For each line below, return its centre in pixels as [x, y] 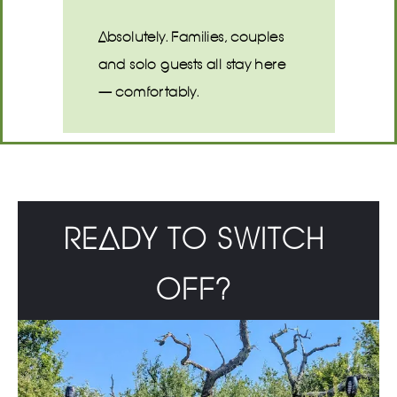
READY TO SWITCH [194, 239]
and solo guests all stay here [192, 64]
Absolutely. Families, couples [191, 37]
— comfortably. [149, 92]
